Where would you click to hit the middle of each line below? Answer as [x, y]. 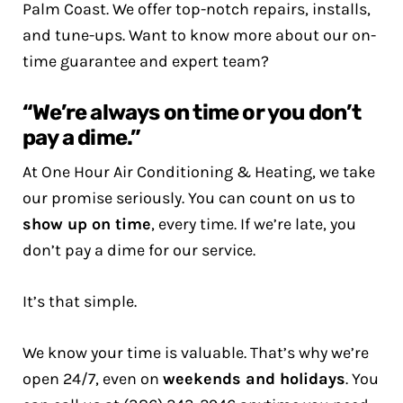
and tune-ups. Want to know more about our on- [199, 35]
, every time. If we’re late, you [254, 224]
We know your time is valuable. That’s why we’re [196, 353]
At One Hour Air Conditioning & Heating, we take [199, 172]
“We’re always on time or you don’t [192, 112]
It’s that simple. [80, 301]
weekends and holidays [254, 379]
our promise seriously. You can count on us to [189, 198]
